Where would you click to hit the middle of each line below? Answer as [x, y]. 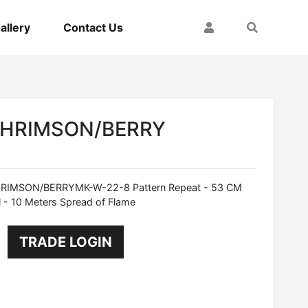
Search [265, 26]
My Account [236, 26]
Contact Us [93, 27]
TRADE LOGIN [65, 242]
